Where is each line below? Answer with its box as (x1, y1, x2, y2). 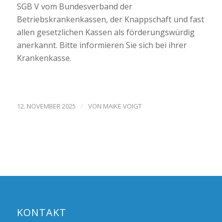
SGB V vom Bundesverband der (16, 1, 132, 12)
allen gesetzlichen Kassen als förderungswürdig (16, 27, 195, 38)
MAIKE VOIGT (103, 101, 142, 111)
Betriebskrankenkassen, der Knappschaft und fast (16, 14, 204, 25)
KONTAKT (16, 205, 66, 219)
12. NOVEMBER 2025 (16, 101, 76, 111)
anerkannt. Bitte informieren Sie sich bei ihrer (16, 40, 187, 51)
